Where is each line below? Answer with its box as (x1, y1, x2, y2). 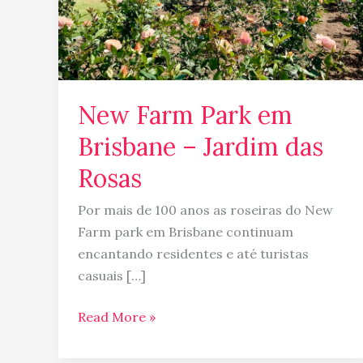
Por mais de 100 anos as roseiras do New (78, 201, 333, 218)
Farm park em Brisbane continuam (78, 223, 293, 240)
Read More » (78, 308, 156, 325)
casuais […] (78, 267, 146, 284)
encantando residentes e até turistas (78, 245, 309, 262)
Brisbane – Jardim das (78, 130, 323, 162)
